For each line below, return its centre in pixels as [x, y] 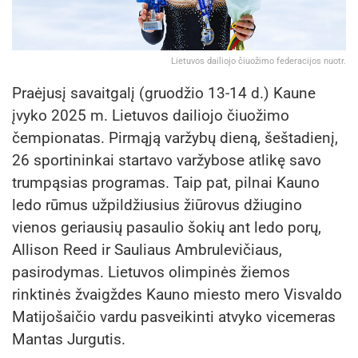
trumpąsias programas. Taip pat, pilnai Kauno [166, 182]
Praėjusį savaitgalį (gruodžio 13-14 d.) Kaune [164, 93]
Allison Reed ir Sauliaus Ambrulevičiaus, [147, 249]
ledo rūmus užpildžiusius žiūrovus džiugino [157, 205]
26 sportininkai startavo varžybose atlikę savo [167, 160]
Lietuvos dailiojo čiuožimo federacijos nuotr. [259, 61]
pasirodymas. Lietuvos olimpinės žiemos [151, 272]
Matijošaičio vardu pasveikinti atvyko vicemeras [174, 316]
